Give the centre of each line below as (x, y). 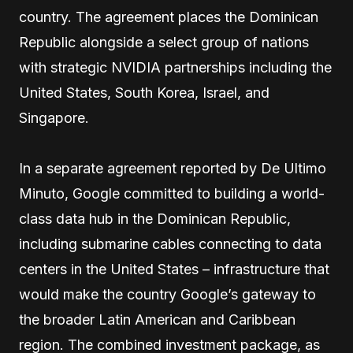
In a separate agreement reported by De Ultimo (173, 169)
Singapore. (54, 118)
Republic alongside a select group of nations (164, 43)
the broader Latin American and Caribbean (157, 320)
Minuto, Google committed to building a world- (172, 194)
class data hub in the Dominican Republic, (155, 219)
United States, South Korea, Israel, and (144, 93)
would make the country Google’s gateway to (167, 295)
